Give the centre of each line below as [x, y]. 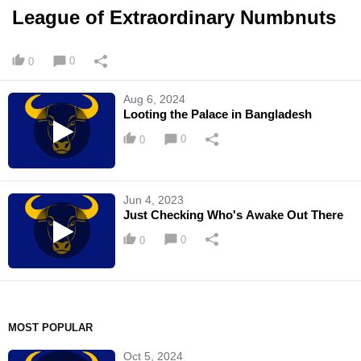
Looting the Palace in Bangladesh [218, 114]
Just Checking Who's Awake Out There [234, 214]
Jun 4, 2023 [154, 199]
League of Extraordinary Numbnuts [174, 18]
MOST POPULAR [50, 327]
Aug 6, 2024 [155, 100]
